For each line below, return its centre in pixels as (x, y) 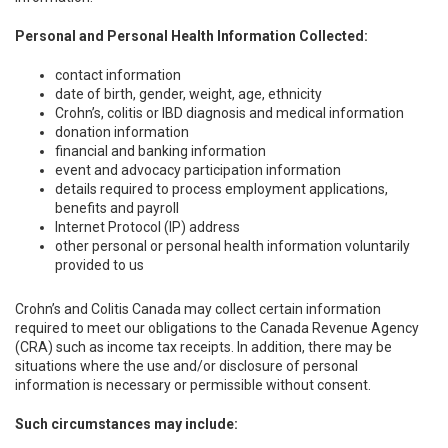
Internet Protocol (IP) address (147, 227)
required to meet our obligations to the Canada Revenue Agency (217, 328)
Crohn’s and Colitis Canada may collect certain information (198, 309)
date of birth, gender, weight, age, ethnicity (188, 94)
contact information (119, 75)
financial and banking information (160, 151)
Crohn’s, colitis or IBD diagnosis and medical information (229, 113)
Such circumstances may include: (126, 424)
